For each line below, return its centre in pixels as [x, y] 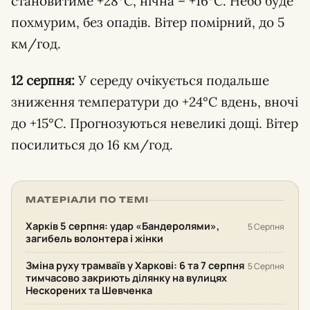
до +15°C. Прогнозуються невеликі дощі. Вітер [155, 123]
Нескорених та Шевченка [89, 290]
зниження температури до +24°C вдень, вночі [155, 102]
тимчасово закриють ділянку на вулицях [126, 278]
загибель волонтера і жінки [94, 238]
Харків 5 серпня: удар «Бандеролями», [122, 226]
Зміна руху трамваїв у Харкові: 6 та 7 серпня [135, 265]
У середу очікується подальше [172, 80]
